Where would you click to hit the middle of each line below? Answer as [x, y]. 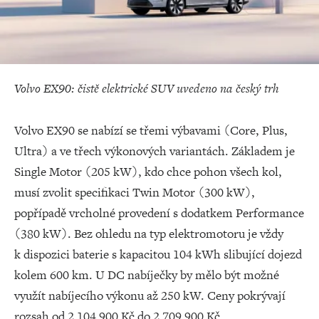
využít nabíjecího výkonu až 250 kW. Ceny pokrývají [150, 296]
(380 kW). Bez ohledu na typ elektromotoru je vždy [149, 234]
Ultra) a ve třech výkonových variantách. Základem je [155, 151]
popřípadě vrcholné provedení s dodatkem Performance [159, 213]
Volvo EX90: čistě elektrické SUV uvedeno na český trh [147, 88]
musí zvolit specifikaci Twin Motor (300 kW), [135, 192]
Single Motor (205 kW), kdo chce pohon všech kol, [148, 172]
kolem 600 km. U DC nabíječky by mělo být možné [147, 275]
